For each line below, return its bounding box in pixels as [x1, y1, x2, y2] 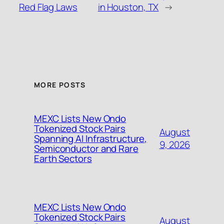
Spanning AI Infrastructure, [34, 132, 147, 145]
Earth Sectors [34, 152, 92, 165]
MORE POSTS [34, 80, 85, 90]
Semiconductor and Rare [34, 142, 138, 155]
